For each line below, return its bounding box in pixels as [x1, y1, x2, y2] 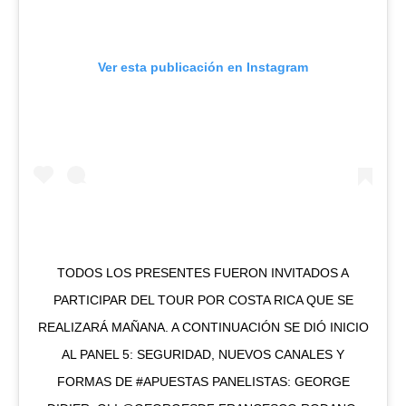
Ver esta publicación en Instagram [98, 59, 308, 74]
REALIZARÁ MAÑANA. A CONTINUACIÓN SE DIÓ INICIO [37, 319, 369, 334]
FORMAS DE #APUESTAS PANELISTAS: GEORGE [56, 373, 350, 389]
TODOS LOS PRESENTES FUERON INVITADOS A [57, 265, 349, 280]
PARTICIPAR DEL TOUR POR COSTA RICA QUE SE [53, 292, 353, 307]
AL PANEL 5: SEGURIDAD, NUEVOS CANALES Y [62, 346, 344, 362]
